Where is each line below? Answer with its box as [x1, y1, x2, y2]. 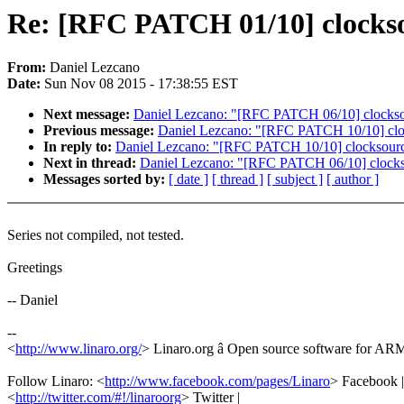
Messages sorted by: [43, 171, 169, 188]
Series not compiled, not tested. [7, 227, 184, 243]
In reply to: [43, 139, 115, 155]
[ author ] [326, 171, 379, 188]
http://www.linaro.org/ [15, 341, 142, 357]
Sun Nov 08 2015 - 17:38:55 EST [44, 76, 238, 92]
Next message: [43, 106, 133, 123]
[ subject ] [267, 171, 323, 188]
